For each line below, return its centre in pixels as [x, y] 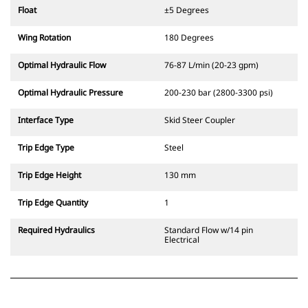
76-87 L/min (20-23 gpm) [211, 65]
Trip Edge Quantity [53, 203]
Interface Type [46, 120]
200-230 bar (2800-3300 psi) [219, 93]
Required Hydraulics [56, 230]
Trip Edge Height [49, 175]
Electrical [182, 240]
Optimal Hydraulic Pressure [70, 93]
